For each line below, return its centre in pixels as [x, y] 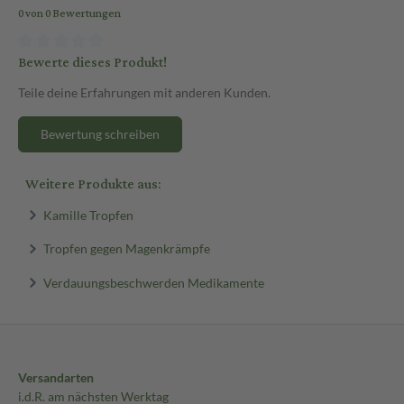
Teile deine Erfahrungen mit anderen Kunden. [144, 92]
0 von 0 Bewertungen [69, 14]
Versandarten [56, 378]
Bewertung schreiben [100, 133]
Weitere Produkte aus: [93, 184]
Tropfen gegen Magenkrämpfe [126, 248]
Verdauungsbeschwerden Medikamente [153, 282]
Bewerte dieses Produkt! [92, 62]
